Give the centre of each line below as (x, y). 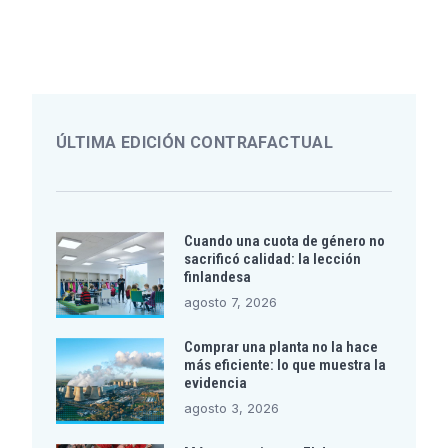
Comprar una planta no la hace (280, 346)
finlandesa (217, 276)
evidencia (215, 382)
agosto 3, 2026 (231, 407)
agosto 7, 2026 (230, 301)
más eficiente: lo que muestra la (284, 364)
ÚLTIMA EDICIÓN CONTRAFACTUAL (195, 142)
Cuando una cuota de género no (284, 240)
